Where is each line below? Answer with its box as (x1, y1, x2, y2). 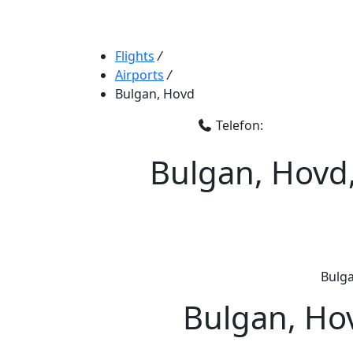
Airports (115, 65, 164, 84)
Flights (115, 46, 154, 65)
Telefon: (213, 116, 263, 134)
